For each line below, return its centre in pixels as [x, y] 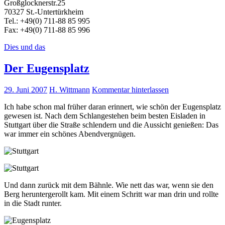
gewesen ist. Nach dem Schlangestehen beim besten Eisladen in [105, 116]
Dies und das [25, 47]
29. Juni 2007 [26, 90]
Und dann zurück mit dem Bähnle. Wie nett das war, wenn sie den [109, 185]
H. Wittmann [70, 90]
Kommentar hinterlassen [130, 90]
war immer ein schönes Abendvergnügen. [70, 134]
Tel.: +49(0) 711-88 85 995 [47, 21]
